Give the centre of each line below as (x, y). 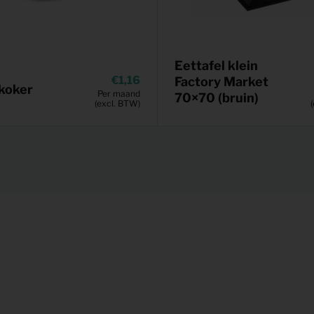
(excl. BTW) (117, 104)
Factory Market (221, 82)
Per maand (119, 94)
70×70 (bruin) (217, 98)
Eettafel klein (216, 66)
